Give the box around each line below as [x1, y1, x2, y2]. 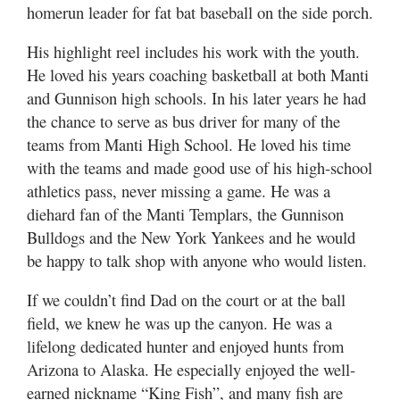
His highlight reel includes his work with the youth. [27, 39, 360, 62]
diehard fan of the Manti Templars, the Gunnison [27, 202, 344, 225]
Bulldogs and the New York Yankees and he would [27, 225, 355, 248]
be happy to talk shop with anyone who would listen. [27, 248, 367, 271]
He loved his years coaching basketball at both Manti [27, 62, 369, 86]
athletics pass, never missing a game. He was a [27, 179, 330, 202]
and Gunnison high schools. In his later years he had [27, 86, 366, 109]
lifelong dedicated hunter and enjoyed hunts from [27, 334, 344, 357]
